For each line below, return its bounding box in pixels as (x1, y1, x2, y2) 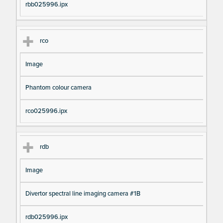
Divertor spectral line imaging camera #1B (25, 189, 140, 198)
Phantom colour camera (25, 83, 92, 92)
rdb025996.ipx (25, 213, 68, 221)
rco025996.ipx (25, 107, 67, 115)
